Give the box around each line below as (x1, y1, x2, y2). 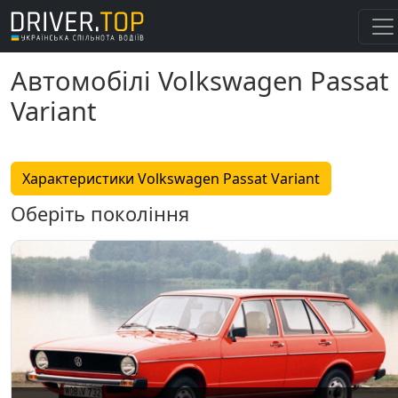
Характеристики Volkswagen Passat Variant (22, 169, 320, 188)
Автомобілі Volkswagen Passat (11, 63, 388, 99)
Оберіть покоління (11, 201, 189, 227)
